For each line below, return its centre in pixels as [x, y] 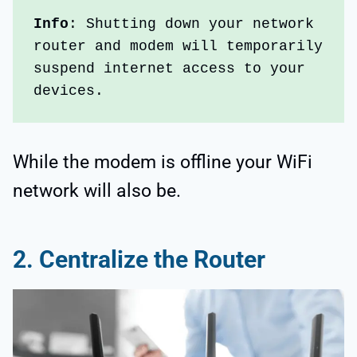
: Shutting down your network [192, 24]
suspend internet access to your [170, 68]
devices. [73, 90]
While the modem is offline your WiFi [163, 163]
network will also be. [97, 191]
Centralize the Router [152, 260]
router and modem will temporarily [178, 46]
